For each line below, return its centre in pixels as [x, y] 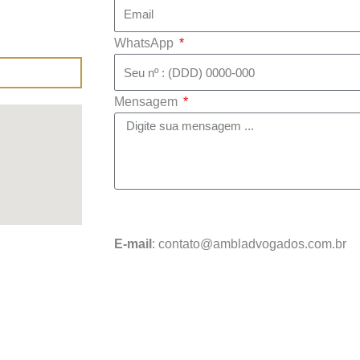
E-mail [133, 243]
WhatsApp [145, 43]
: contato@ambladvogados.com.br [249, 243]
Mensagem [147, 101]
